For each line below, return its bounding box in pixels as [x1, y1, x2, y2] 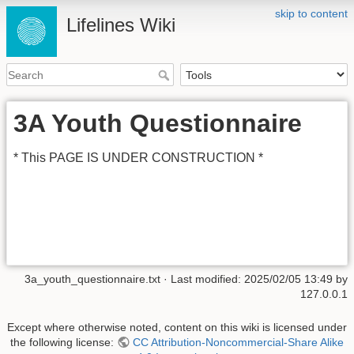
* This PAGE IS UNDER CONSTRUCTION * [13, 151, 263, 165]
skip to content [275, 7, 348, 20]
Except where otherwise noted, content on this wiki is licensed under [7, 320, 347, 333]
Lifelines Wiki [66, 14, 175, 36]
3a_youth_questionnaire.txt [24, 273, 160, 286]
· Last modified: [160, 273, 244, 286]
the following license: [10, 335, 118, 348]
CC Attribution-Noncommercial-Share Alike [132, 335, 344, 348]
